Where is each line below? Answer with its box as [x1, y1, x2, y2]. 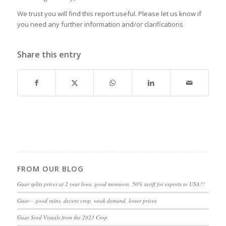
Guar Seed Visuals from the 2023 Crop [17, 213, 107, 221]
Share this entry [17, 48, 81, 60]
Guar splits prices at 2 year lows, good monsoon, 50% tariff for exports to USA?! [17, 180, 205, 188]
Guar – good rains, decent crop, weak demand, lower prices [17, 196, 156, 204]
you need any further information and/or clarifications [17, 19, 183, 29]
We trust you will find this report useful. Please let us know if [17, 9, 201, 18]
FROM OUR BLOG [17, 163, 84, 174]
